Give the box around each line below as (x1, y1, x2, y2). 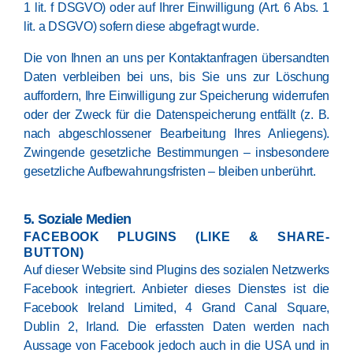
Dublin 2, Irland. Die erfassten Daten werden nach (24, 320, 329, 333)
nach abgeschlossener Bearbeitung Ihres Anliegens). (24, 127, 329, 140)
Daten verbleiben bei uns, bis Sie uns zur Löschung (24, 70, 329, 84)
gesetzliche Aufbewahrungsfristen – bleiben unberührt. (24, 165, 316, 178)
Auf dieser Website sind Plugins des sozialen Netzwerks (24, 263, 329, 277)
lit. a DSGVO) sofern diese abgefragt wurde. (24, 20, 259, 33)
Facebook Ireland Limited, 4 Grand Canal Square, (24, 301, 329, 314)
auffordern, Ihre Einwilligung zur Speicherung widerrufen (24, 89, 329, 102)
